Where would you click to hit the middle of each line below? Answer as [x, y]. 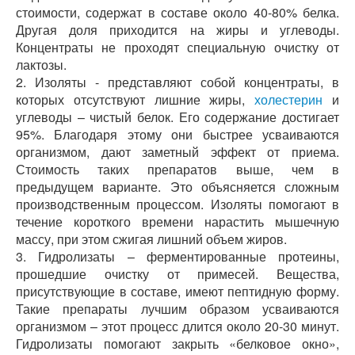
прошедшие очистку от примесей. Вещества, [177, 274]
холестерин [289, 99]
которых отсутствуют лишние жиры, [136, 99]
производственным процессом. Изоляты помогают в [177, 204]
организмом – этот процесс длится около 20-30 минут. [177, 326]
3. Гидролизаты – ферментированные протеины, [177, 256]
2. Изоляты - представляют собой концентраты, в [177, 82]
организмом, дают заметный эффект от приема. [177, 152]
